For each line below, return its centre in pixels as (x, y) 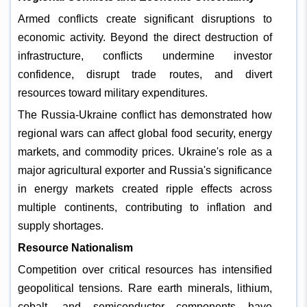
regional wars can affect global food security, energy (145, 133)
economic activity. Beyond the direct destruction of (145, 37)
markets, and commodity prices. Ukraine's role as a (145, 151)
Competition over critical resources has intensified (145, 269)
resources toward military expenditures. (112, 93)
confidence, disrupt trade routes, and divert (145, 74)
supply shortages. (60, 225)
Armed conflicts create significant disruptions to (145, 19)
